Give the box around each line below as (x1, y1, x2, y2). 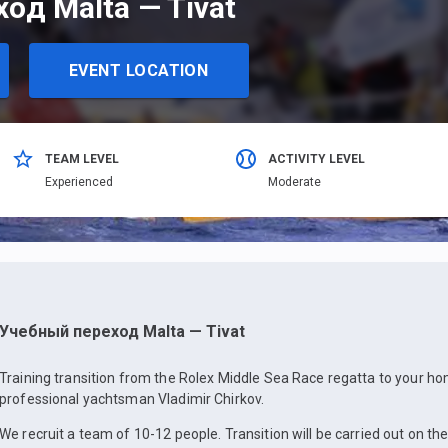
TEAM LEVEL (45, 152, 120, 167)
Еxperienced (45, 175, 114, 190)
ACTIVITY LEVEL (268, 152, 365, 167)
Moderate (268, 175, 321, 190)
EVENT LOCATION (68, 60, 209, 80)
